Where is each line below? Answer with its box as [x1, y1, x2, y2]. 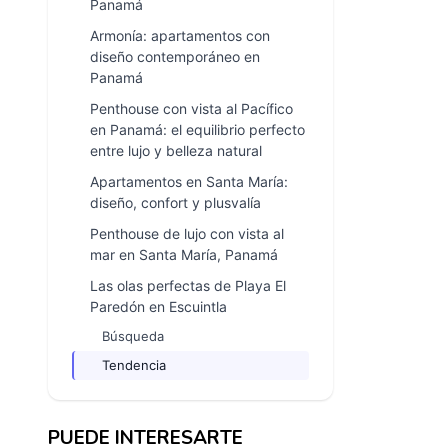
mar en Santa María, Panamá [90, 246, 278, 264]
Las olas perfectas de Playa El [90, 277, 286, 295]
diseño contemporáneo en [90, 48, 260, 66]
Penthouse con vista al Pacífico [90, 100, 293, 118]
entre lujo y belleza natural [90, 142, 262, 160]
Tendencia [102, 357, 166, 374]
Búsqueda [102, 328, 164, 345]
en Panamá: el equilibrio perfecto [90, 121, 305, 139]
